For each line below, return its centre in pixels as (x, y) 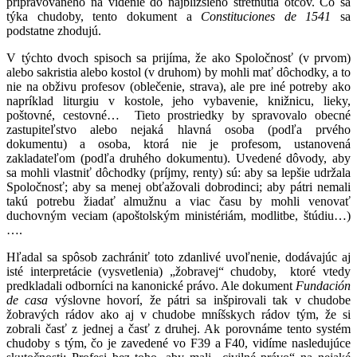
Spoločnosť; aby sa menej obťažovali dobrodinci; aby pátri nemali (178, 186)
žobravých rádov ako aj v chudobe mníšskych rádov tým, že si (178, 314)
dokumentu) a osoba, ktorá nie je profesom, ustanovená (178, 143)
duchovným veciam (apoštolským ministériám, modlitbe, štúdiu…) (178, 215)
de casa (31, 300)
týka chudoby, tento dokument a (104, 16)
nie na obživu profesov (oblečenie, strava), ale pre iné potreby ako (178, 86)
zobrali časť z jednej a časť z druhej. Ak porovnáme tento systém (178, 328)
